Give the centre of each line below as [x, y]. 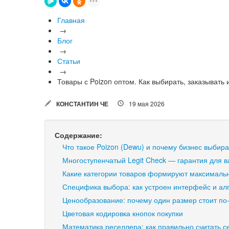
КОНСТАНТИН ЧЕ [82, 104]
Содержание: [78, 135]
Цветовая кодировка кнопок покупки [123, 213]
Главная [71, 20]
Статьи [69, 61]
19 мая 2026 [147, 104]
